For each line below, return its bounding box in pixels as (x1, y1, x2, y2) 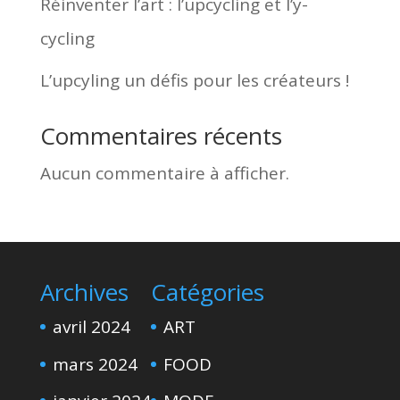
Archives (39, 276, 129, 308)
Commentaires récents (39, 120, 282, 152)
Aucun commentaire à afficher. (39, 162, 289, 185)
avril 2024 (52, 315, 130, 338)
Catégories (150, 276, 264, 308)
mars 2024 (52, 352, 137, 376)
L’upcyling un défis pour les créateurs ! (39, 69, 349, 92)
